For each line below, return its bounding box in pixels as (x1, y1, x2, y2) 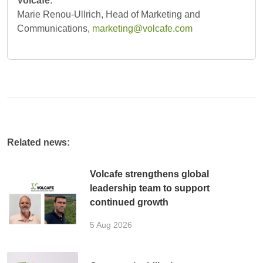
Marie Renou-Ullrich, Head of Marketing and (17, 9, 200, 20)
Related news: (7, 137, 70, 148)
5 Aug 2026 (90, 220, 133, 230)
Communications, (17, 23, 92, 34)
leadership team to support (90, 183, 210, 194)
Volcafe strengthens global (90, 169, 210, 180)
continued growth (90, 197, 169, 208)
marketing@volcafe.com (92, 23, 193, 34)
